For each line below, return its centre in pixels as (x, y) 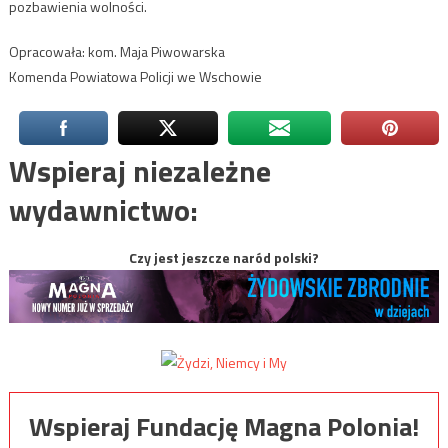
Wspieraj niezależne (139, 171)
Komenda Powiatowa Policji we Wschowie (135, 77)
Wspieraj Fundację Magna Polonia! (224, 426)
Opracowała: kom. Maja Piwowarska (116, 52)
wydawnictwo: (103, 210)
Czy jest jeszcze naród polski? (224, 258)
